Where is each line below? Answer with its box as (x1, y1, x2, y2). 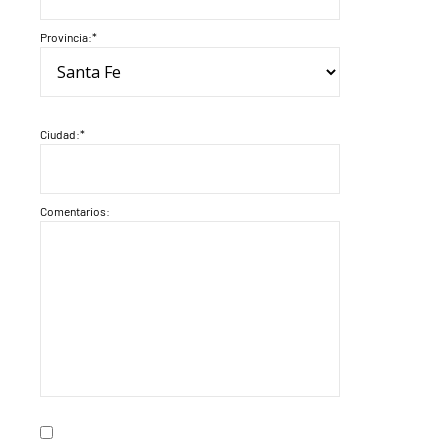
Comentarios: (40, 203, 110, 218)
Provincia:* (40, 29, 97, 44)
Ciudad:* (40, 126, 85, 141)
